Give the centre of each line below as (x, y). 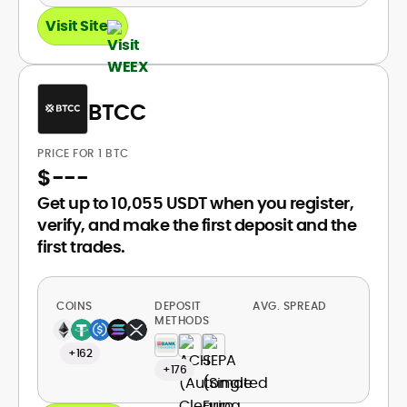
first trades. (81, 247)
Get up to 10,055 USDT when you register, (195, 203)
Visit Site (76, 26)
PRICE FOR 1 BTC (84, 153)
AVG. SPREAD (291, 306)
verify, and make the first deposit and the (197, 225)
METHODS (182, 320)
